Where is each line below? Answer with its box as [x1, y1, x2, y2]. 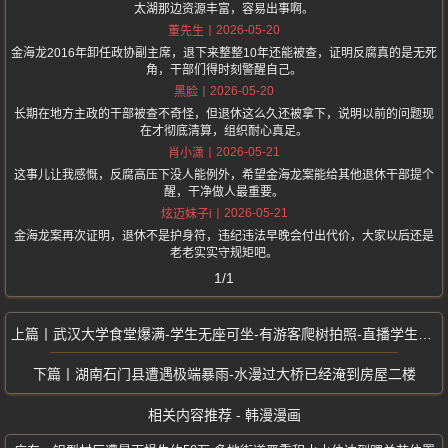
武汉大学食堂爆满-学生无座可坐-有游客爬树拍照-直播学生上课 [53, 326, 418, 342]
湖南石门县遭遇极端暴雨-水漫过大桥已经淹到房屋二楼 [74, 366, 416, 382]
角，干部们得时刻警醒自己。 [146, 63, 302, 77]
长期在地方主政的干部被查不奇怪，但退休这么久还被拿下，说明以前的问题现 [14, 107, 434, 121]
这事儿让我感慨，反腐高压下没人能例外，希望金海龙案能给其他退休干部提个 [14, 168, 434, 182]
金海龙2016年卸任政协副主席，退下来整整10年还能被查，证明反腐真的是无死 [11, 46, 437, 60]
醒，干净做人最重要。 [164, 185, 284, 199]
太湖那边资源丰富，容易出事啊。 [134, 2, 314, 16]
